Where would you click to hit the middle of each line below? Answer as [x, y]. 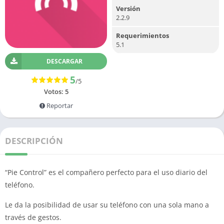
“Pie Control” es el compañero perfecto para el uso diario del [106, 172]
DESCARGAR [64, 61]
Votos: [54, 91]
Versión [128, 8]
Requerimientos [142, 35]
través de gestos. [33, 217]
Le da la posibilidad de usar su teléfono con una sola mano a [107, 205]
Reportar [59, 105]
